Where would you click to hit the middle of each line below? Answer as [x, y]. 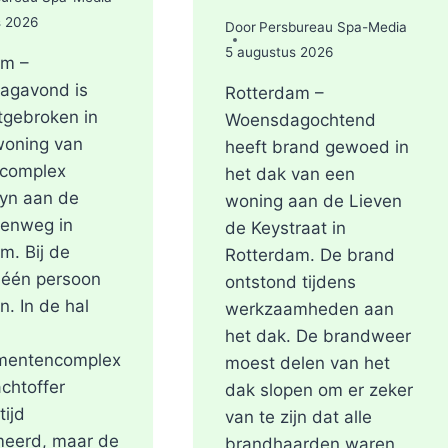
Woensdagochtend [300, 120]
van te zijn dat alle [298, 417]
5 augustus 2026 [278, 52]
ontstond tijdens [290, 282]
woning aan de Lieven [313, 201]
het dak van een [289, 174]
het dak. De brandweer [317, 336]
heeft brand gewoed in [316, 147]
